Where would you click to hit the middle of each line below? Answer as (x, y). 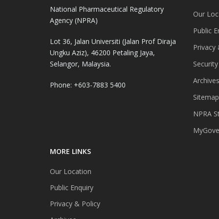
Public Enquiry (72, 187)
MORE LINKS (70, 151)
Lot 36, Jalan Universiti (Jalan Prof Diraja (113, 41)
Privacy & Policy (75, 203)
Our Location (71, 171)
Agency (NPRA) (74, 20)
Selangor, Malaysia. (80, 64)
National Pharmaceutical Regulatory (107, 9)
